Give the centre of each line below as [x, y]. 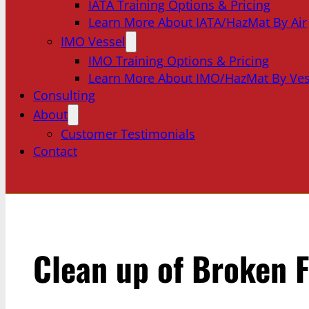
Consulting [64, 95]
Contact [55, 151]
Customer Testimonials [128, 134]
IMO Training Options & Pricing [179, 61]
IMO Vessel [93, 41]
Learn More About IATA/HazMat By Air [198, 22]
